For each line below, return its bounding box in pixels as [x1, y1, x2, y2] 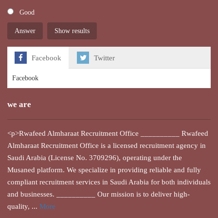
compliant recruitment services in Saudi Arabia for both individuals [7, 178, 211, 186]
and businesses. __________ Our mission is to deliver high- [7, 190, 190, 198]
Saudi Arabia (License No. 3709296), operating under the [7, 153, 182, 162]
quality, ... [7, 202, 39, 210]
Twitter [94, 54, 115, 62]
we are [7, 100, 31, 109]
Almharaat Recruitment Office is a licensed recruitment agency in [7, 141, 206, 149]
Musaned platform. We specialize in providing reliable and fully [7, 165, 201, 174]
